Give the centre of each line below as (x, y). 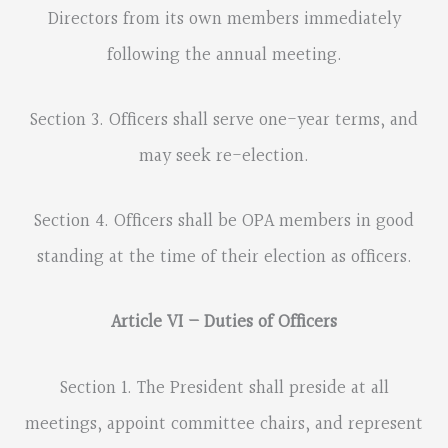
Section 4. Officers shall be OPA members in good (224, 222)
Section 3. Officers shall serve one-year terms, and (224, 121)
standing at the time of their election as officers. (224, 258)
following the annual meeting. (224, 55)
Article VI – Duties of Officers (224, 323)
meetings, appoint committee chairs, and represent (224, 424)
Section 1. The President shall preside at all (224, 388)
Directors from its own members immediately (224, 19)
